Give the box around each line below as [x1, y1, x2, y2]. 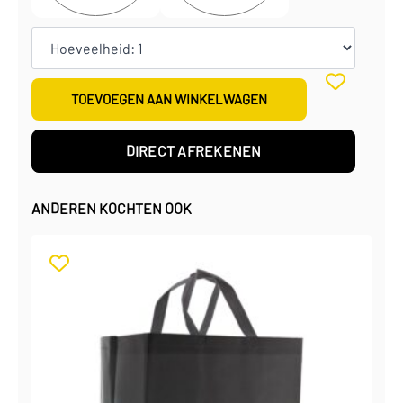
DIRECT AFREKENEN [125, 142, 262, 159]
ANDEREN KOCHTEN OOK [31, 200, 192, 217]
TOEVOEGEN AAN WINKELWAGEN [71, 91, 267, 107]
